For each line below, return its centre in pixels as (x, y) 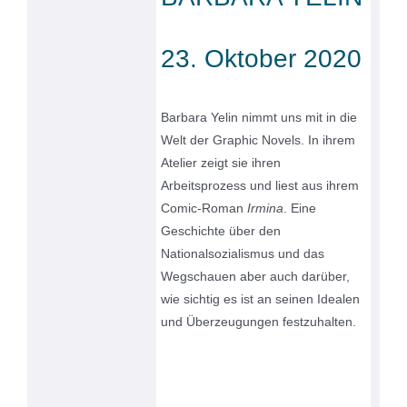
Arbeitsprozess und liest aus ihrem (260, 186)
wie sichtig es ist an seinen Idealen (261, 299)
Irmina (266, 208)
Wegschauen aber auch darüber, (256, 277)
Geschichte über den (221, 231)
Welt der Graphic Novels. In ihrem (258, 140)
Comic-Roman (204, 208)
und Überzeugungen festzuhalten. (259, 322)
